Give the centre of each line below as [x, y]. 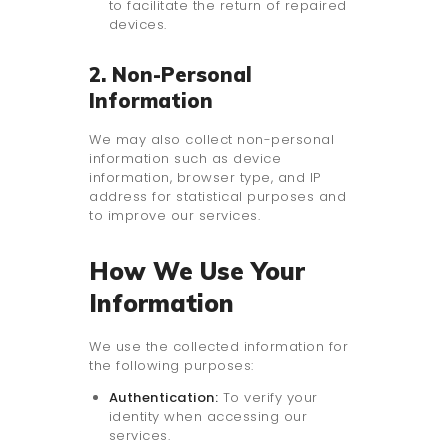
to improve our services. [174, 216]
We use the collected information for [218, 347]
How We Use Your [197, 271]
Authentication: [163, 398]
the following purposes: [171, 366]
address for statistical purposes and [217, 197]
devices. [137, 25]
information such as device [185, 159]
